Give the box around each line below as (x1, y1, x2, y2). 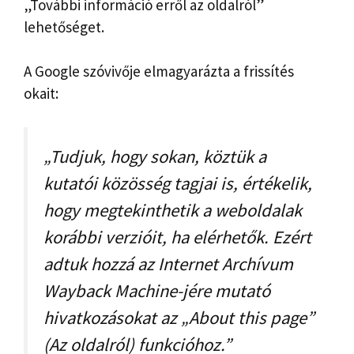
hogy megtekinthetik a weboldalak (43, 198, 302, 221)
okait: (24, 84, 58, 104)
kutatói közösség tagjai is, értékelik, (43, 171, 312, 194)
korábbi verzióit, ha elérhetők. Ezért (43, 225, 311, 248)
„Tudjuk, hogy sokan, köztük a (43, 145, 266, 168)
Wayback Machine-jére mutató (43, 279, 270, 302)
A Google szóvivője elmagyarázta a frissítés (24, 62, 294, 81)
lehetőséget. (24, 17, 104, 36)
